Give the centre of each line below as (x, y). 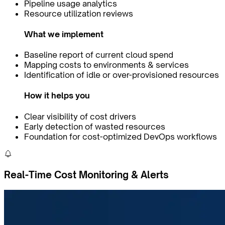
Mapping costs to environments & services (106, 65)
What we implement (64, 34)
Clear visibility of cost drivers (80, 116)
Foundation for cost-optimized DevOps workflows (121, 136)
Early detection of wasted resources (95, 126)
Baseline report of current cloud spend (99, 55)
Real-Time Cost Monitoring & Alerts (86, 175)
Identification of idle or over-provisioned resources (122, 75)
